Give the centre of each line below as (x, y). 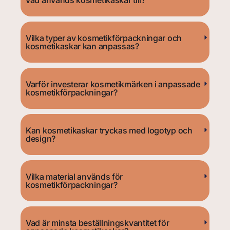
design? (41, 139)
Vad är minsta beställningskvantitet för (98, 223)
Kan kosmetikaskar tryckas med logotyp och (109, 131)
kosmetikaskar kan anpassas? (82, 46)
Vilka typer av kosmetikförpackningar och (104, 38)
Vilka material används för (74, 177)
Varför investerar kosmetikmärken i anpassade (113, 84)
